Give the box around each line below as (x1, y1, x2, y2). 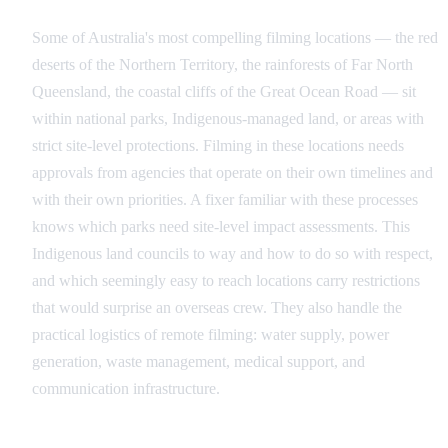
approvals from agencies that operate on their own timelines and (32, 164, 433, 182)
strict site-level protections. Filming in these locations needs (32, 137, 404, 155)
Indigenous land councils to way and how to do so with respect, (32, 245, 433, 263)
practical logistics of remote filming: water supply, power (32, 326, 389, 344)
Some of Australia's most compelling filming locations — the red (32, 29, 438, 47)
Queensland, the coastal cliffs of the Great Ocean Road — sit (32, 83, 416, 101)
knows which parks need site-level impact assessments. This (32, 218, 410, 236)
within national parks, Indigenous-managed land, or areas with (32, 110, 424, 128)
